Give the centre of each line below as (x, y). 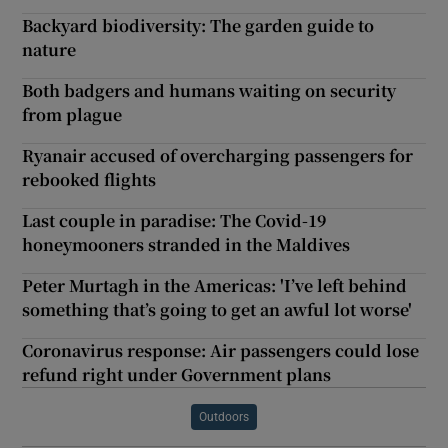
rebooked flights (89, 180)
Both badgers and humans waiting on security (209, 91)
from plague (72, 115)
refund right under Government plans (177, 375)
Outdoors (224, 417)
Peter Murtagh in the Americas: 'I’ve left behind (215, 286)
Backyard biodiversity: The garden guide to (198, 26)
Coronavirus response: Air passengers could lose (221, 351)
